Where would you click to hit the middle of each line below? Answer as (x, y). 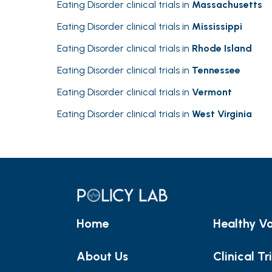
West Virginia (222, 114)
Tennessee (216, 70)
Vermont (212, 92)
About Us (102, 257)
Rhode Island (222, 48)
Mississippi (217, 26)
